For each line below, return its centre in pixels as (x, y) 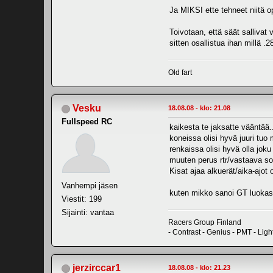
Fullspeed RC (87, 122)
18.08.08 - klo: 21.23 (199, 268)
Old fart (180, 73)
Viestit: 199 (82, 199)
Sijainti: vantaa (88, 213)
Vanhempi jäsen (90, 186)
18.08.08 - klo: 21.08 (199, 108)
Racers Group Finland (205, 223)
